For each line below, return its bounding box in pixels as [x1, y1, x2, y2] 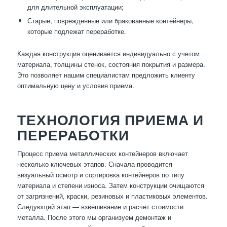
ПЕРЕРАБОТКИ [17, 126, 129, 144]
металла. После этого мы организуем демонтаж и [17, 212, 171, 222]
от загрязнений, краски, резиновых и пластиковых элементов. [17, 191, 208, 201]
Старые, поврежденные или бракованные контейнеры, [27, 16, 194, 26]
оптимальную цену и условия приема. [17, 81, 134, 91]
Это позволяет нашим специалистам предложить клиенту [17, 70, 195, 80]
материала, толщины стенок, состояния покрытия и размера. [17, 59, 205, 69]
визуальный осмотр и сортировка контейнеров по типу [17, 170, 184, 180]
